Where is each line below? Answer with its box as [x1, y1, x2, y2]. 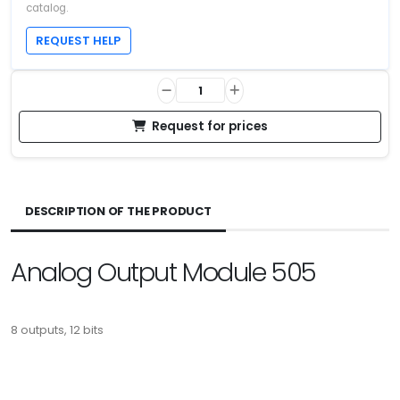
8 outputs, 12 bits [11, 321, 104, 338]
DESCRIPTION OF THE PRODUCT [25, 202, 212, 220]
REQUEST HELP [36, 32, 121, 48]
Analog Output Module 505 [11, 254, 316, 290]
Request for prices [152, 117, 268, 135]
